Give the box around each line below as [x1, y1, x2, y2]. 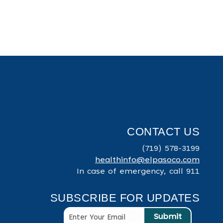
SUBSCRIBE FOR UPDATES [50, 192, 200, 204]
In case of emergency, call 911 [77, 168, 200, 176]
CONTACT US [127, 125, 200, 138]
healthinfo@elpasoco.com [95, 156, 200, 164]
